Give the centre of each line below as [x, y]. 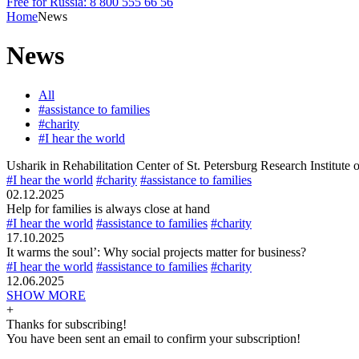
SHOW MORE [46, 295]
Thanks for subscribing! [67, 324]
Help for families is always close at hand [108, 208]
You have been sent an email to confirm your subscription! [153, 338]
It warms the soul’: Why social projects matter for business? [156, 252]
